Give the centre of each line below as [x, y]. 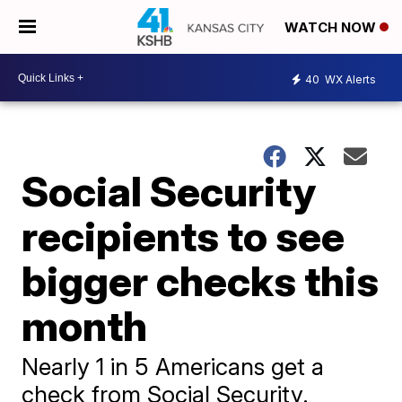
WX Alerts [349, 79]
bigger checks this [201, 281]
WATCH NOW [332, 28]
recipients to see [184, 236]
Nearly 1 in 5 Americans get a [173, 367]
